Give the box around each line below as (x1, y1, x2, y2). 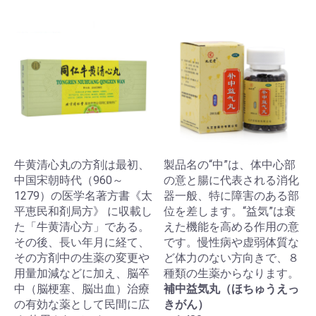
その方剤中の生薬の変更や (14, 251, 150, 265)
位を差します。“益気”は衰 (164, 205, 296, 218)
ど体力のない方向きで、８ (164, 251, 299, 265)
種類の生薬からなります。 (164, 267, 299, 280)
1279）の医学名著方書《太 (14, 189, 152, 202)
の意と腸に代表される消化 (164, 174, 299, 187)
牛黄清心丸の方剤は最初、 (14, 158, 150, 171)
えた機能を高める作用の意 (164, 220, 299, 233)
